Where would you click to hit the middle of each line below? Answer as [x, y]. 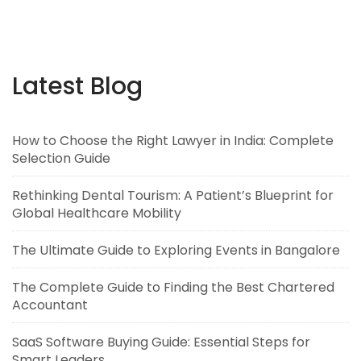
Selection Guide [61, 158]
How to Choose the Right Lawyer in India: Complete [173, 141]
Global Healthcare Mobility [97, 213]
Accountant [50, 305]
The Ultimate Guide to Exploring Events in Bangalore [176, 250]
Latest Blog [77, 86]
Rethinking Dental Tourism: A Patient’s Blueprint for [173, 195]
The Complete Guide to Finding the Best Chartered [173, 287]
